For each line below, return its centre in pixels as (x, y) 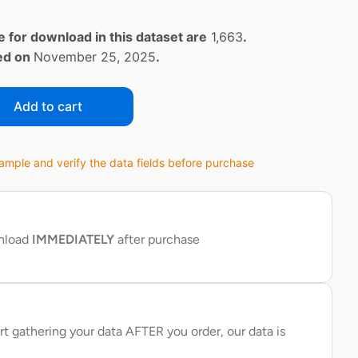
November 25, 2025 (95, 57)
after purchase (157, 240)
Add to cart (48, 107)
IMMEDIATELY (72, 240)
